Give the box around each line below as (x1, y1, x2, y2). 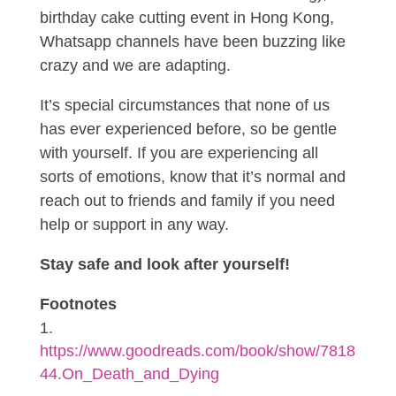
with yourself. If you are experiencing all (39, 144, 318, 163)
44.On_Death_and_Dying (39, 365, 219, 384)
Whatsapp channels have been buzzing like (39, 33, 346, 51)
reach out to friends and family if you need (39, 192, 335, 210)
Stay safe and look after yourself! (39, 255, 290, 274)
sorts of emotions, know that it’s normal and (39, 168, 346, 187)
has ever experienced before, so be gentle (39, 120, 337, 139)
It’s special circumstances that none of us (39, 96, 330, 115)
